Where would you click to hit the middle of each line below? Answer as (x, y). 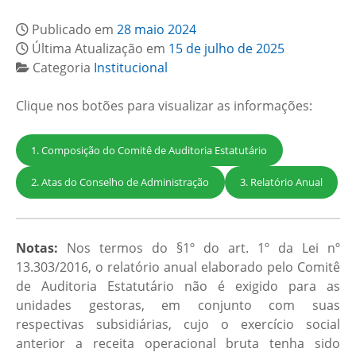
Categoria (63, 68)
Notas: (37, 248)
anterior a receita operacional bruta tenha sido (178, 343)
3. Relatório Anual (281, 182)
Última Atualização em (100, 48)
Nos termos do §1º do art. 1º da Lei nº (199, 248)
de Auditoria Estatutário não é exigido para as (178, 286)
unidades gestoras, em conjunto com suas (178, 305)
